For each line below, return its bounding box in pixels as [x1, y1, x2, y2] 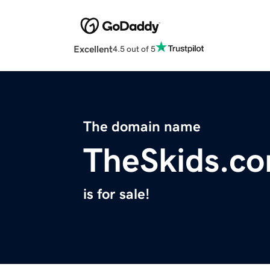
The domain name [83, 119, 201, 134]
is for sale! [83, 187, 149, 202]
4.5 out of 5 [113, 44, 155, 53]
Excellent [74, 44, 113, 54]
